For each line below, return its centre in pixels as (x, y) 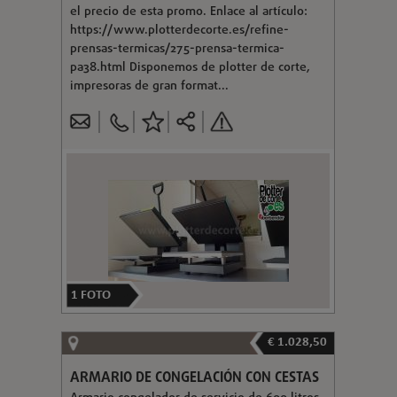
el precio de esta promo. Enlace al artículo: (188, 12)
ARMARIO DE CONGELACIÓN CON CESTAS (194, 378)
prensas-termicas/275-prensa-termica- (177, 49)
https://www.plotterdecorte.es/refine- (179, 30)
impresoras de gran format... (149, 86)
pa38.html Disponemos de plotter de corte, (190, 67)
